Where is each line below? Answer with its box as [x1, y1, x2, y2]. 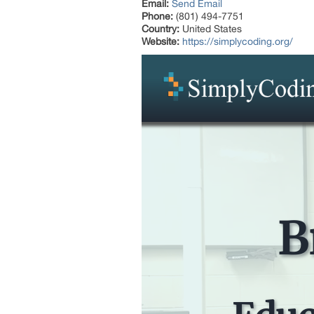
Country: [142, 23, 179, 34]
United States [179, 23, 242, 34]
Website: [142, 36, 179, 47]
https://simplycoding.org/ [182, 36, 293, 47]
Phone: [142, 11, 173, 22]
